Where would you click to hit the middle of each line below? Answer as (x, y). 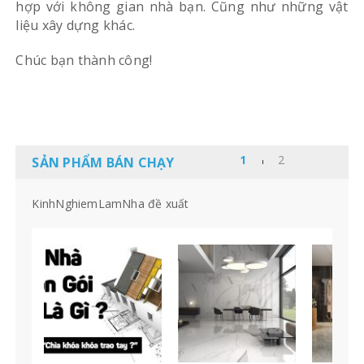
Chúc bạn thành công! (84, 61)
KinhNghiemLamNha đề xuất (110, 204)
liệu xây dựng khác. (76, 26)
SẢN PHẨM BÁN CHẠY (103, 163)
